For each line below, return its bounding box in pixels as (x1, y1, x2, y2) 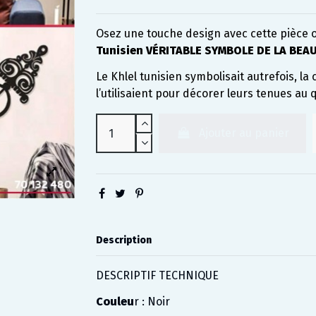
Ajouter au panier (198, 126, 289, 140)
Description (95, 233, 152, 246)
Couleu (95, 294, 134, 308)
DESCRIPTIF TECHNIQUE (95, 269, 219, 283)
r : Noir (133, 294, 170, 308)
